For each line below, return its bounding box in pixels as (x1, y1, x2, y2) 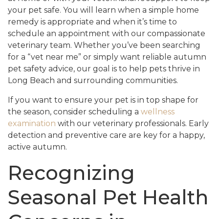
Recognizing (8, 161, 135, 185)
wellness (141, 107, 175, 117)
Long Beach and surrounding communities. (8, 76, 178, 86)
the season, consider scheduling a (8, 107, 141, 117)
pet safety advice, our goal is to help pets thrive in (8, 64, 200, 74)
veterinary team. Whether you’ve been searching (8, 41, 200, 50)
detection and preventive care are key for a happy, (8, 131, 205, 140)
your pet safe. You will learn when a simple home (8, 5, 199, 15)
